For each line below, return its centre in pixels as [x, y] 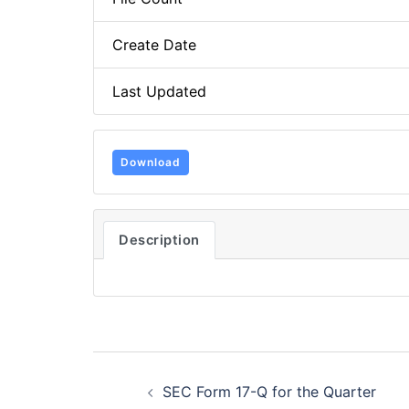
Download [151, 162]
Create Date [154, 45]
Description [159, 240]
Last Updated [159, 91]
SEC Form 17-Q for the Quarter [269, 391]
